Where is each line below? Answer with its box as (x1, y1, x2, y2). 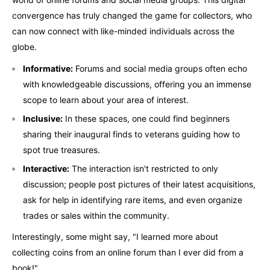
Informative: (23, 63, 73, 74)
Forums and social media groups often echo (73, 63, 247, 74)
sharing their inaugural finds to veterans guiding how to (23, 128, 240, 139)
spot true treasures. (23, 144, 100, 155)
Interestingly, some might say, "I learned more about (12, 231, 218, 242)
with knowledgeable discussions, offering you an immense (23, 78, 251, 89)
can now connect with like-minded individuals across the (12, 25, 234, 36)
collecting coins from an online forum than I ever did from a (12, 247, 243, 258)
